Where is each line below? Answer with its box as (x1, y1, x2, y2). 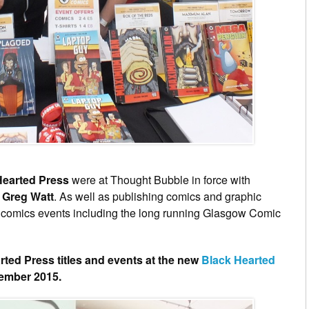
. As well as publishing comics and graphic (54, 188, 261, 205)
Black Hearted (201, 252, 275, 268)
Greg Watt (2, 188, 54, 205)
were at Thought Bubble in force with (69, 172, 250, 188)
